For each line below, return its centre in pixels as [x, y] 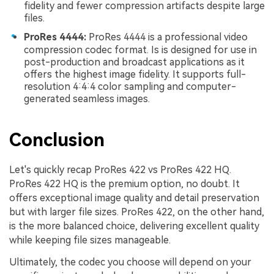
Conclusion [57, 139]
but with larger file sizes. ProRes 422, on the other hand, [137, 212]
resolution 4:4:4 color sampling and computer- [130, 87]
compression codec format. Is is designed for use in [140, 50]
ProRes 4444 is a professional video [167, 37]
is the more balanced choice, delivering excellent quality [134, 226]
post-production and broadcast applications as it [134, 62]
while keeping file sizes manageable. [90, 240]
